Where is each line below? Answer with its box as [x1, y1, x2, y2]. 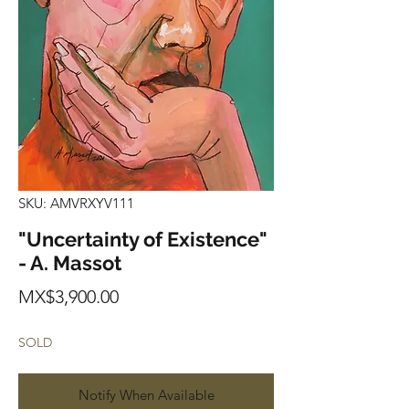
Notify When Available [78, 386, 215, 404]
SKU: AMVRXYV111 [18, 194, 134, 213]
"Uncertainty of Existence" [18, 227, 267, 252]
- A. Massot [18, 251, 121, 276]
